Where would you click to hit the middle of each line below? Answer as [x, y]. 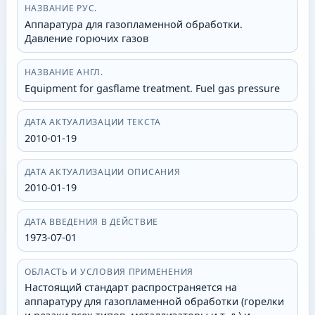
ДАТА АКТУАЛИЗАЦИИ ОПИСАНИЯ [102, 172]
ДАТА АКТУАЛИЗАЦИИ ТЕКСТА [93, 122]
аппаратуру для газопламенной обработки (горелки [154, 302]
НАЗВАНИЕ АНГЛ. [64, 72]
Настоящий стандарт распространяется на [130, 288]
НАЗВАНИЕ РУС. [61, 8]
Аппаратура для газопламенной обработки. [133, 24]
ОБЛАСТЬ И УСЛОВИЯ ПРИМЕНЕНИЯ [109, 271]
